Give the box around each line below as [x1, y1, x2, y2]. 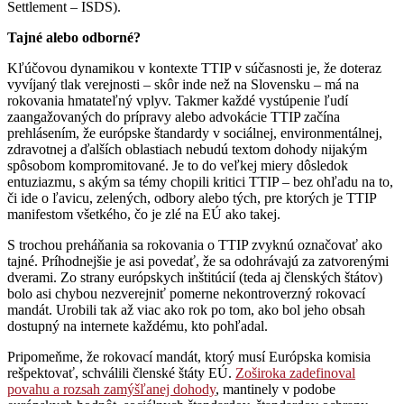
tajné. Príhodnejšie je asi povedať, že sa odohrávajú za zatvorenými [7, 252, 389, 269]
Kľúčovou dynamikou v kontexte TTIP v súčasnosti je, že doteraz [7, 60, 381, 76]
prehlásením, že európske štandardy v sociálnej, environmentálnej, [7, 124, 382, 141]
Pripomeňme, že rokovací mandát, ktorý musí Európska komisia [7, 348, 371, 364]
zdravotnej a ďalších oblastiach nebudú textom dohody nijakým [7, 141, 367, 157]
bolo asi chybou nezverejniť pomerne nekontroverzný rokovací [7, 285, 365, 301]
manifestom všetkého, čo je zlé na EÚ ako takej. [7, 206, 280, 222]
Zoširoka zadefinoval [235, 364, 355, 381]
